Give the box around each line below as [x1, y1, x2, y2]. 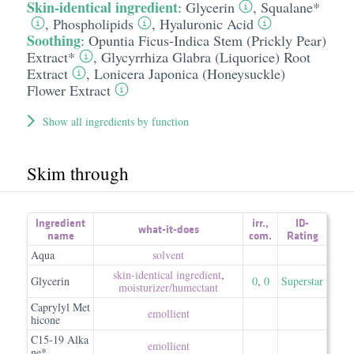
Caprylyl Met [31, 299, 90, 314]
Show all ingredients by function [42, 114, 189, 129]
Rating [286, 228, 318, 243]
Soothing [26, 30, 81, 51]
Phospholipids [52, 14, 134, 33]
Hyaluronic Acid [159, 14, 254, 33]
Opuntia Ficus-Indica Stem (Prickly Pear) [88, 31, 326, 50]
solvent [153, 247, 184, 262]
